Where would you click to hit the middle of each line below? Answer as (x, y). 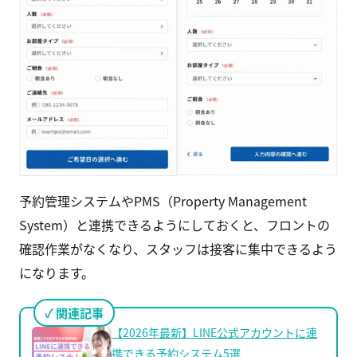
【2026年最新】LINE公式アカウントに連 (214, 333)
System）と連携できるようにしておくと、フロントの (175, 225)
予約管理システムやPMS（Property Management (163, 201)
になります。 (57, 273)
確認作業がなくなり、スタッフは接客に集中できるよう (178, 249)
